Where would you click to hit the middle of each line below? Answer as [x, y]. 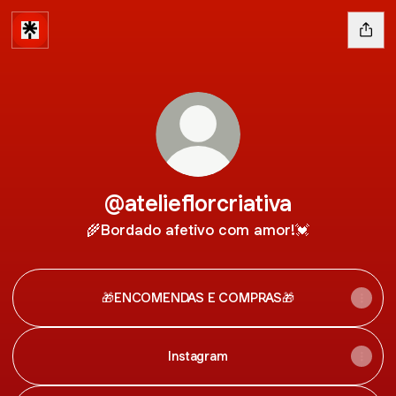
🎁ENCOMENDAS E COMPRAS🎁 [198, 297]
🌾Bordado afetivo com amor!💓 [198, 230]
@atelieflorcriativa [198, 203]
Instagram [198, 356]
